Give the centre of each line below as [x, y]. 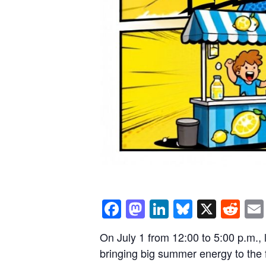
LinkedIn [205, 209]
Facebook [163, 209]
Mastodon [187, 209]
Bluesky [226, 209]
